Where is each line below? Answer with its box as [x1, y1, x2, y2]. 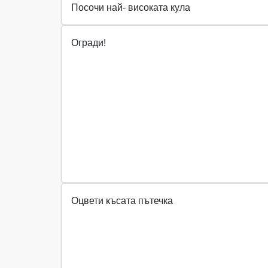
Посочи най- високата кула [71, 2, 190, 13]
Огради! [71, 38, 106, 48]
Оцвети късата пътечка [71, 196, 173, 206]
